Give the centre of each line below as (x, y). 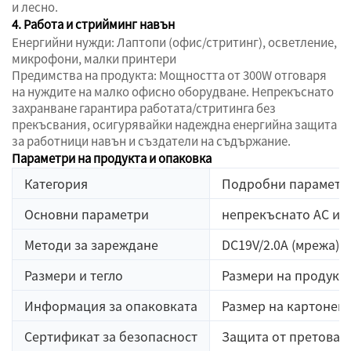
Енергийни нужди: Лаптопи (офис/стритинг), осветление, (174, 42)
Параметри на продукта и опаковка (112, 158)
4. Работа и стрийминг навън (93, 24)
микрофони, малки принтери (94, 59)
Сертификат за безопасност (111, 337)
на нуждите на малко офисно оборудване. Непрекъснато (173, 92)
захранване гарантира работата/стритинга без (144, 108)
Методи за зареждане (91, 245)
